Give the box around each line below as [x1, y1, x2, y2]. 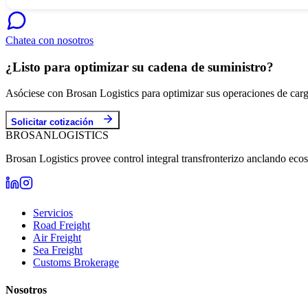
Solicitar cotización [11, 117, 93, 128]
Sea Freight [33, 244, 82, 256]
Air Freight [33, 232, 81, 244]
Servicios [33, 207, 73, 219]
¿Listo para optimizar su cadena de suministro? [5, 59, 274, 74]
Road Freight [33, 219, 90, 232]
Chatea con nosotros [5, 34, 93, 46]
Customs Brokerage [33, 256, 119, 269]
